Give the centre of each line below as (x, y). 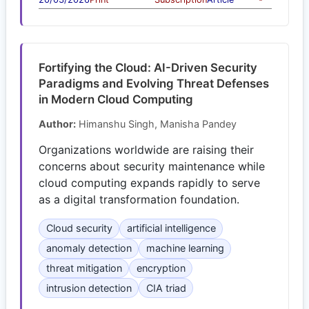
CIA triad (166, 288)
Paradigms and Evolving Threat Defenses (154, 83)
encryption (161, 268)
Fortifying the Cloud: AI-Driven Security (148, 67)
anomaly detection (89, 248)
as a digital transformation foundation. (139, 200)
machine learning (185, 248)
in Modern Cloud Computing (116, 99)
